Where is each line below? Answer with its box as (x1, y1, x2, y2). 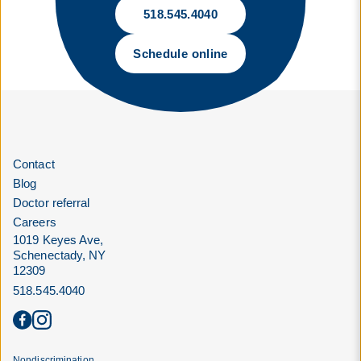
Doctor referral (13, 195, 90, 210)
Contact (13, 156, 55, 171)
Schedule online (133, 46, 228, 60)
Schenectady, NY (13, 247, 106, 262)
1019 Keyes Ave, (13, 232, 104, 247)
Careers (13, 214, 56, 229)
